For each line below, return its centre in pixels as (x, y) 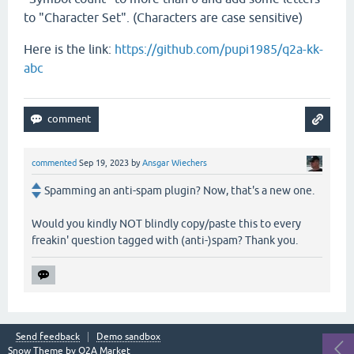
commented (54, 162)
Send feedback (48, 336)
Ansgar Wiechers (175, 162)
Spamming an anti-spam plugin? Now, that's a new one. (179, 190)
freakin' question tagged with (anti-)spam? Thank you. (165, 240)
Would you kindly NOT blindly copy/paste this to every (166, 223)
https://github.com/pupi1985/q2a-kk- (219, 49)
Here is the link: (69, 49)
